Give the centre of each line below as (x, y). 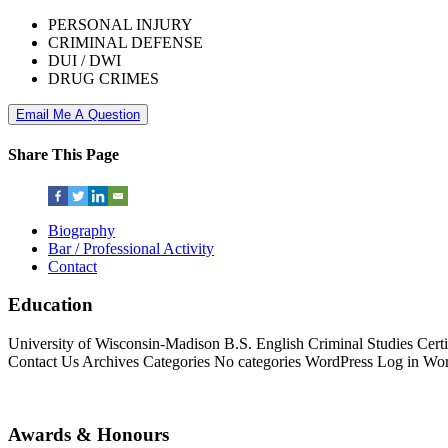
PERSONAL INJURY (120, 24)
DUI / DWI (84, 60)
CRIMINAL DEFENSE (125, 42)
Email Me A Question (78, 114)
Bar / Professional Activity (131, 248)
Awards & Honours (88, 434)
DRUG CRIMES (103, 78)
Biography (81, 230)
